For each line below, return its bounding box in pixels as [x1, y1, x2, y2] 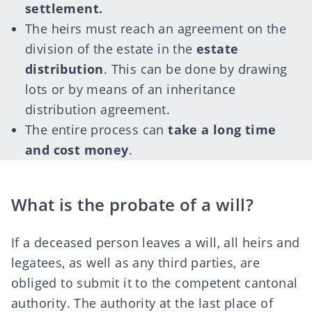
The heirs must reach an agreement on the [25, 20, 286, 37]
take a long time [168, 121, 276, 138]
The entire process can [25, 121, 169, 138]
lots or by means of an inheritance [25, 81, 236, 97]
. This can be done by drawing [103, 61, 288, 77]
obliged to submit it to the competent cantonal [11, 274, 298, 291]
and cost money [25, 141, 129, 158]
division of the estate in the [25, 40, 196, 57]
